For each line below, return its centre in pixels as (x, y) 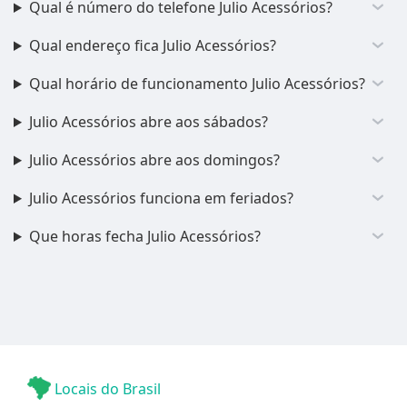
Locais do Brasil (106, 389)
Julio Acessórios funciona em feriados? (161, 198)
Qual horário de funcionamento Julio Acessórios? (197, 84)
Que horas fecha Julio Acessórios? (144, 236)
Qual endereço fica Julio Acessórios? (152, 45)
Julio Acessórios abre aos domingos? (154, 160)
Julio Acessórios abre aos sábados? (148, 122)
